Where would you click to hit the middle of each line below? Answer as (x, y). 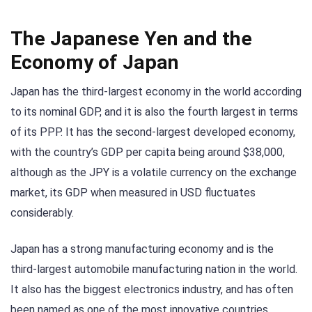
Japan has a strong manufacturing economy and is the (142, 249)
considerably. (42, 212)
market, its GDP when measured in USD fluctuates (133, 192)
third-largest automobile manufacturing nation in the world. (154, 270)
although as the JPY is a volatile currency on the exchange (154, 172)
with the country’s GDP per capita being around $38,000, (148, 152)
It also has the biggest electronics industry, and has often (152, 290)
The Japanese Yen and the (131, 38)
